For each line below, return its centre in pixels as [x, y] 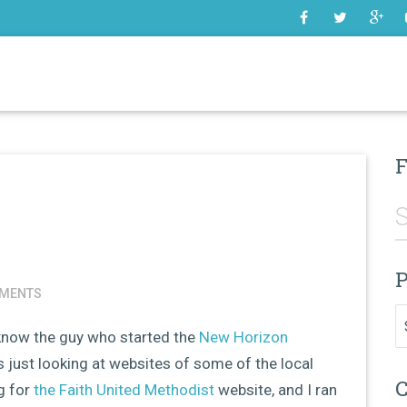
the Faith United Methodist [124, 389]
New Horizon [243, 337]
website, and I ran [276, 389]
